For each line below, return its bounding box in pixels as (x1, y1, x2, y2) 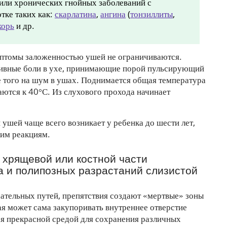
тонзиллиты (130, 8, 173, 20)
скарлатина (55, 8, 96, 20)
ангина (100, 8, 126, 20)
